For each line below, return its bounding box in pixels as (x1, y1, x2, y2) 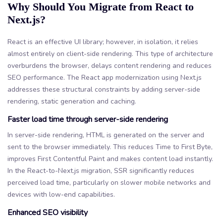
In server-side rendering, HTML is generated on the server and (7, 130, 204, 140)
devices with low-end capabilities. (7, 189, 115, 199)
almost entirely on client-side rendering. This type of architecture (7, 49, 213, 58)
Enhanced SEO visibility (7, 207, 88, 218)
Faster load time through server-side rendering (7, 113, 168, 125)
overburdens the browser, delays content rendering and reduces (7, 60, 212, 70)
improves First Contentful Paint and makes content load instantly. (7, 154, 213, 164)
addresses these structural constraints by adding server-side (7, 84, 200, 94)
